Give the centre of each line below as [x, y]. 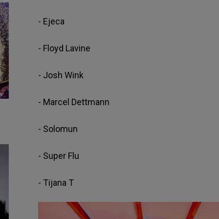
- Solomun [58, 129]
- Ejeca [51, 21]
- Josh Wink [61, 75]
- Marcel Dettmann [74, 102]
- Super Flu [58, 155]
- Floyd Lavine [64, 48]
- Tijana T [57, 182]
